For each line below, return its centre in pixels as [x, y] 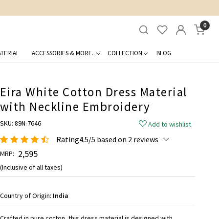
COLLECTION [125, 53]
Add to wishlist [170, 124]
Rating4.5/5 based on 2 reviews [107, 139]
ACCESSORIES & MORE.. [63, 53]
